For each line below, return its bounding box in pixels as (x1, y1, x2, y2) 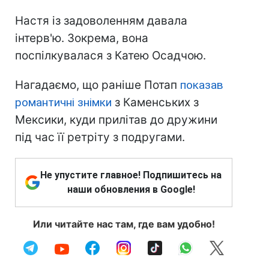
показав (180, 77, 223, 92)
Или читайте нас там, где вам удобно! (32, 217, 215, 230)
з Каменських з (112, 95, 199, 109)
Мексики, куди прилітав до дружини (15, 112, 217, 127)
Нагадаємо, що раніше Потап (15, 77, 180, 92)
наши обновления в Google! (67, 183, 195, 195)
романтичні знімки (15, 95, 112, 109)
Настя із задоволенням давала (15, 13, 187, 28)
